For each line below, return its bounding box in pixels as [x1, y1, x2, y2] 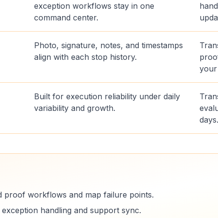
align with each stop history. [34, 52, 137, 62]
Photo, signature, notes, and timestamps [34, 40, 183, 50]
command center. [34, 13, 98, 22]
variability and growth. [34, 103, 115, 113]
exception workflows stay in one [34, 1, 154, 11]
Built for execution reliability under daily [34, 91, 180, 101]
